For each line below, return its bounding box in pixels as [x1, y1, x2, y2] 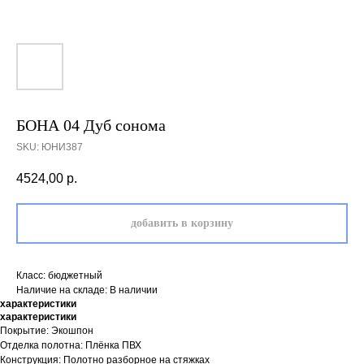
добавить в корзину [131, 217, 233, 230]
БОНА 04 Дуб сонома [16, 116, 166, 134]
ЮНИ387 [41, 141, 83, 153]
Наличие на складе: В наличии [16, 284, 158, 297]
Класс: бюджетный [16, 270, 102, 282]
